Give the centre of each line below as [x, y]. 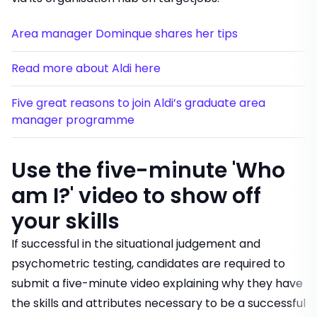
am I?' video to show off [136, 196]
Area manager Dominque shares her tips [125, 34]
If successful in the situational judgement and [136, 244]
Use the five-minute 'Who [148, 171]
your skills [65, 222]
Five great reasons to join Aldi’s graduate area [138, 103]
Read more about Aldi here [86, 69]
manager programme [73, 120]
